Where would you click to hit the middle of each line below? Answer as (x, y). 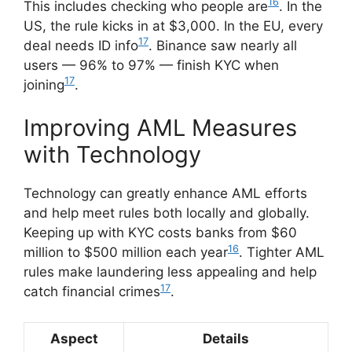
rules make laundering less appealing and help (170, 272)
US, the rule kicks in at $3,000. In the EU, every (173, 26)
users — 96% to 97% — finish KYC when (151, 65)
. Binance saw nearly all (223, 45)
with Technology (112, 155)
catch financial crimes (92, 292)
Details (226, 338)
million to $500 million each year (126, 253)
